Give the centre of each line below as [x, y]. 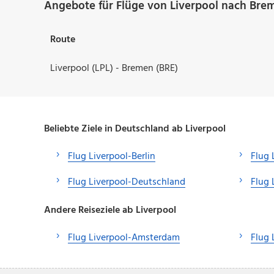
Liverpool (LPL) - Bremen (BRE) [114, 69]
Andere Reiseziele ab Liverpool [110, 211]
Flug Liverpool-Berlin [112, 157]
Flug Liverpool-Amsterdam [124, 238]
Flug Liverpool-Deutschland [127, 183]
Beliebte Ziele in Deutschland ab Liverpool [135, 129]
